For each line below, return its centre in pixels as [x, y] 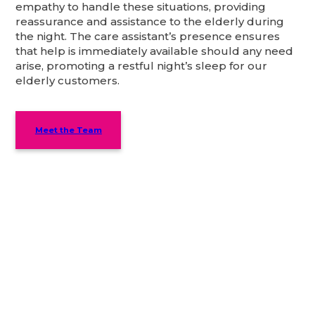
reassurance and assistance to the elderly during [150, 22]
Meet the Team [68, 130]
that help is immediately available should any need [155, 51]
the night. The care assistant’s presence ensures [148, 37]
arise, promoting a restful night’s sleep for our [142, 66]
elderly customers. [68, 81]
